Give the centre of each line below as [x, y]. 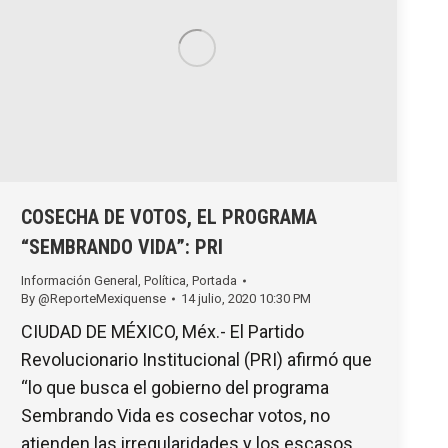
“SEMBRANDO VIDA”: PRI [122, 247]
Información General [79, 281]
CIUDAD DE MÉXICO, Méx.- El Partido [162, 332]
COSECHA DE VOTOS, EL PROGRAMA [169, 217]
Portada [214, 281]
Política [165, 281]
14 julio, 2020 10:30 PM [246, 299]
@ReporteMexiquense [102, 299]
